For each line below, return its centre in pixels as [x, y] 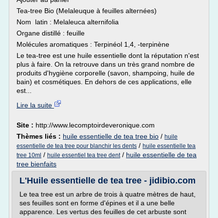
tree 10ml [29, 155]
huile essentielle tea [169, 146]
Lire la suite [35, 105]
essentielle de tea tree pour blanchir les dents [77, 146]
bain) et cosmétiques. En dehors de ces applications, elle [104, 82]
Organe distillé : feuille [51, 33]
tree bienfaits [36, 164]
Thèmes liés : [40, 136]
